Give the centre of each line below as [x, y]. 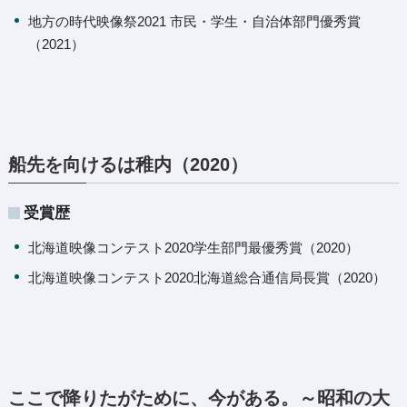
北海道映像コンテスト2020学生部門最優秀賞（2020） [194, 248]
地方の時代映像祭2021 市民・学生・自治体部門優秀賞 [195, 21]
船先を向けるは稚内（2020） [128, 164]
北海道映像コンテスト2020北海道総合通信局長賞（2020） [208, 277]
